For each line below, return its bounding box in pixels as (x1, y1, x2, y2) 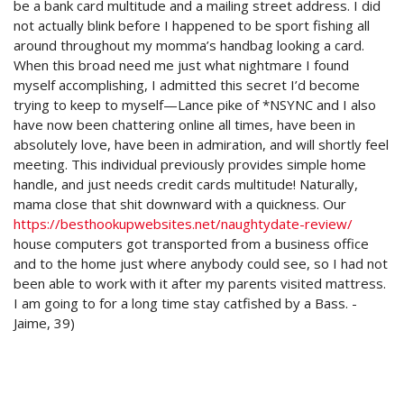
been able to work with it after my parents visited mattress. (14, 274, 386, 292)
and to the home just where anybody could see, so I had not (14, 254, 388, 272)
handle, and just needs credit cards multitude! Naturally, (14, 175, 358, 193)
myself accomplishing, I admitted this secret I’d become (14, 76, 360, 94)
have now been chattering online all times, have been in (14, 115, 355, 133)
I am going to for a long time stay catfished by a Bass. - (14, 294, 357, 312)
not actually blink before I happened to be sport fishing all (14, 16, 370, 34)
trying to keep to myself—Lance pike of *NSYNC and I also (14, 96, 376, 114)
